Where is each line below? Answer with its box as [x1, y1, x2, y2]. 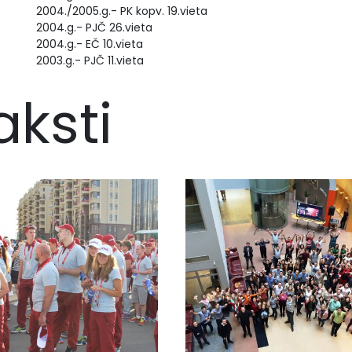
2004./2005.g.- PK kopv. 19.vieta [36, 3, 207, 19]
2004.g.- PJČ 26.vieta [36, 20, 152, 35]
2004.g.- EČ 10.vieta [36, 36, 143, 52]
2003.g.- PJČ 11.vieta [36, 53, 144, 68]
